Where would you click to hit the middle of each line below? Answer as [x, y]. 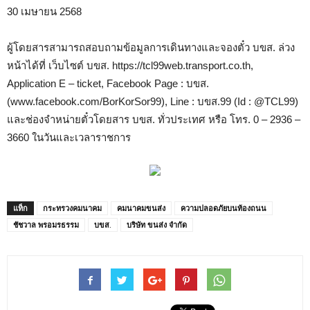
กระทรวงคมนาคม [72, 208]
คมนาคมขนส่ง [141, 208]
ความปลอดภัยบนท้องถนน [224, 208]
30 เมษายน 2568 [44, 12]
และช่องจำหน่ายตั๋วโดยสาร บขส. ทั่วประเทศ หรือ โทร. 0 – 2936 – [154, 120]
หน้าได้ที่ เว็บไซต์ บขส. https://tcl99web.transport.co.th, [130, 66]
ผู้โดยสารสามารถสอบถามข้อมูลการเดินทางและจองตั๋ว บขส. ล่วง [151, 48]
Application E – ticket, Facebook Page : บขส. [108, 84]
